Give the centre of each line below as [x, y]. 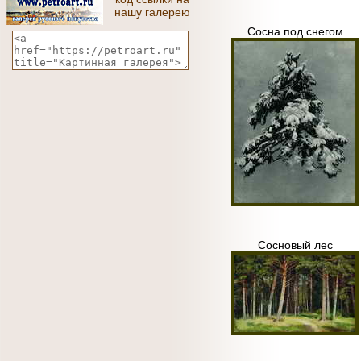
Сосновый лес [295, 245]
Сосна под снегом [295, 31]
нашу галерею [152, 12]
